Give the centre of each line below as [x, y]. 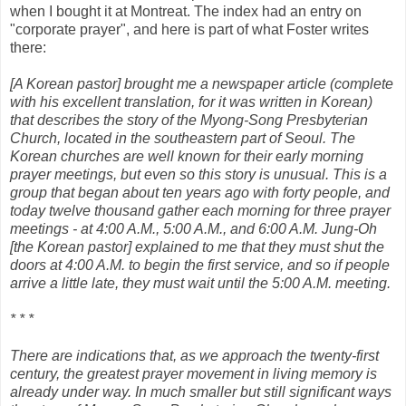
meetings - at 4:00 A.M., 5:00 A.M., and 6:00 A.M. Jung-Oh [193, 228]
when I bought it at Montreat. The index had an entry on [186, 11]
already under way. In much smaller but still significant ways [201, 391]
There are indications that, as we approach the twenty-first [194, 355]
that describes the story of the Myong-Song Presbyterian [189, 120]
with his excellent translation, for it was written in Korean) [191, 101]
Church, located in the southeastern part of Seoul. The [183, 138]
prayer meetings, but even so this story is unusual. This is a [198, 174]
